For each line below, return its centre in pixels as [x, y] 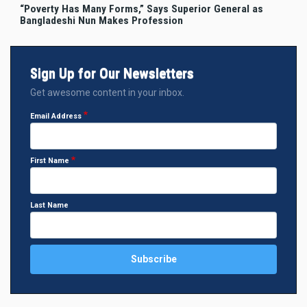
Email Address [56, 116]
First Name [50, 161]
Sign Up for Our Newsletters [112, 73]
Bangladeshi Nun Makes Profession [101, 20]
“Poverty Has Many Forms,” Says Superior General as [142, 9]
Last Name [49, 206]
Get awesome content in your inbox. [107, 92]
